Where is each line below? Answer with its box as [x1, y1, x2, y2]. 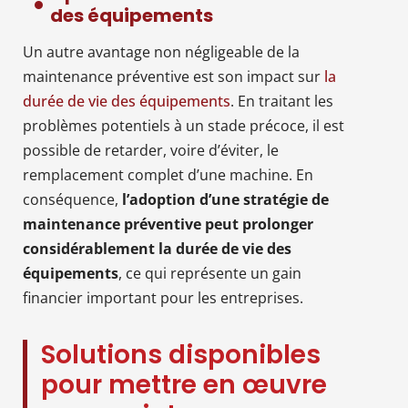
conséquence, [23, 189, 122, 209]
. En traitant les [230, 90, 333, 111]
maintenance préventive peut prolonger [23, 213, 313, 234]
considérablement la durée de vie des [23, 238, 291, 259]
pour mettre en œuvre [41, 366, 327, 403]
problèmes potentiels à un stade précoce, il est [23, 115, 344, 136]
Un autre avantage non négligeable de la [23, 41, 300, 62]
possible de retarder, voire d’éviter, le [23, 139, 279, 160]
